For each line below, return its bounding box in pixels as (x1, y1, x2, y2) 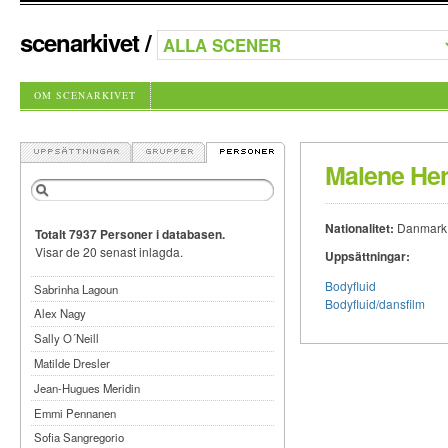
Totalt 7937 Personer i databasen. (34, 224, 225, 243)
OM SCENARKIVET (34, 88, 136, 102)
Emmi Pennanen (34, 404, 117, 421)
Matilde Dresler (34, 355, 111, 372)
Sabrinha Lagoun (34, 280, 119, 297)
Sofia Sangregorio (34, 429, 125, 446)
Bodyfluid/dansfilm (324, 295, 425, 312)
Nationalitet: (324, 219, 397, 237)
